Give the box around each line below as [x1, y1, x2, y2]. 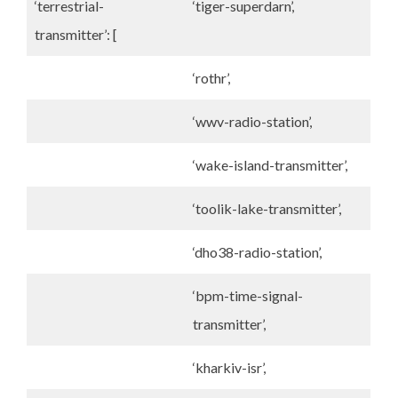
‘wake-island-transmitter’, [193, 156, 347, 173]
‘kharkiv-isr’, [193, 359, 266, 376]
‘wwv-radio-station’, [193, 113, 312, 130]
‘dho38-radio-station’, [193, 243, 322, 260]
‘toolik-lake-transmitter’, [193, 200, 341, 217]
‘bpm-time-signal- [193, 287, 303, 304]
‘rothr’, [193, 69, 230, 86]
